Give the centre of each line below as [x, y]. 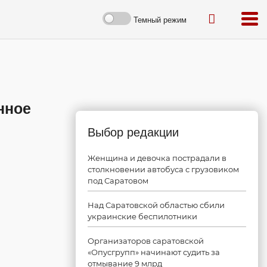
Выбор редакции [133, 132]
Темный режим [160, 20]
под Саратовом [118, 181]
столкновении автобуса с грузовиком [163, 169]
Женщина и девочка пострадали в [157, 158]
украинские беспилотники [142, 216]
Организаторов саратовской [146, 241]
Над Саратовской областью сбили [156, 205]
